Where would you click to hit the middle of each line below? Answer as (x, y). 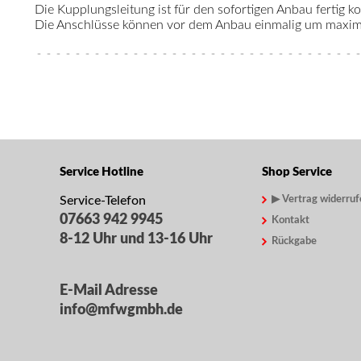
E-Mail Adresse (109, 290)
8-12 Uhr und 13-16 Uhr (136, 239)
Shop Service (297, 172)
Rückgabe (295, 241)
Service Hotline (102, 172)
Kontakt (291, 220)
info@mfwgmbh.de (121, 310)
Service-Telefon (103, 200)
